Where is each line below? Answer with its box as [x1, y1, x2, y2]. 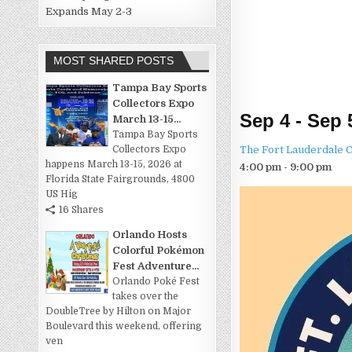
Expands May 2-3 [46, 5, 133, 18]
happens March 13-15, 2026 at [46, 159, 183, 170]
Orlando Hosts [112, 229, 188, 241]
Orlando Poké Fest [112, 276, 200, 288]
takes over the [112, 291, 179, 302]
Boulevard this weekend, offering [46, 321, 203, 332]
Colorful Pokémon [112, 244, 205, 257]
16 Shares [59, 204, 104, 216]
